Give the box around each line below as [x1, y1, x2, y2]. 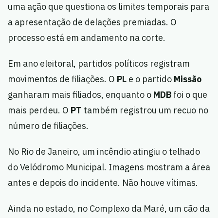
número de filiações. [8, 120, 89, 131]
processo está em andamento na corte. [8, 32, 165, 43]
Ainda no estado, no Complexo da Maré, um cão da [8, 203, 210, 214]
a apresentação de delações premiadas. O [8, 17, 177, 28]
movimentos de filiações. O [8, 73, 117, 85]
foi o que [171, 89, 207, 100]
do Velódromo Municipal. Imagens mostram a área [8, 162, 210, 173]
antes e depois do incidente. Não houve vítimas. [8, 177, 198, 188]
